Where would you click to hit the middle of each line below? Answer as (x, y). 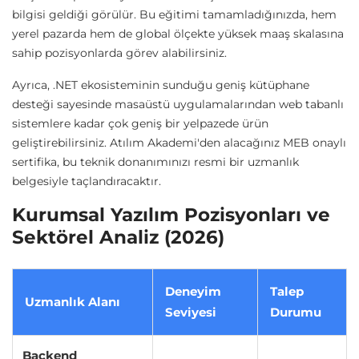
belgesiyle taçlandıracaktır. (87, 182)
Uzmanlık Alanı (73, 302)
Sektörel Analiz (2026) (118, 237)
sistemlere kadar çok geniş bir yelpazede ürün (140, 124)
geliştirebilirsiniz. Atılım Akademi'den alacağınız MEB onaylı (179, 143)
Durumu (296, 313)
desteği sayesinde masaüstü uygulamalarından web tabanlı (178, 105)
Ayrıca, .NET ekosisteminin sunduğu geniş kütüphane (161, 85)
